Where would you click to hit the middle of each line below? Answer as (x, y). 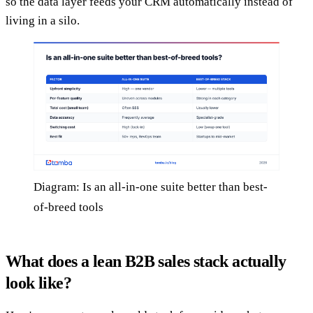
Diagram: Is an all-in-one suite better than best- (151, 187)
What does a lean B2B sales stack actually (146, 262)
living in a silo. (43, 20)
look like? (39, 283)
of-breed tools (68, 208)
